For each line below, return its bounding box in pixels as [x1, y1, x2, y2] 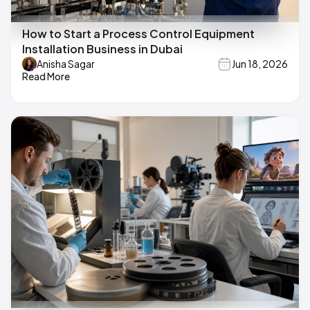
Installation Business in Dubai [22, 41, 183, 56]
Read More [22, 69, 70, 82]
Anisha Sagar [37, 57, 95, 71]
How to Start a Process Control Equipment [22, 26, 255, 41]
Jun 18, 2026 [232, 57, 288, 71]
